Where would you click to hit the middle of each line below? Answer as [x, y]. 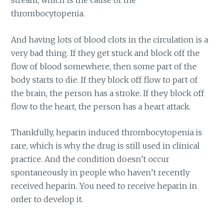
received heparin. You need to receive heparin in [104, 186]
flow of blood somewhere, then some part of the [104, 66]
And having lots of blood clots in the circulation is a [110, 39]
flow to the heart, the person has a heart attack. [101, 106]
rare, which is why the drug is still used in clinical [106, 146]
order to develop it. [47, 199]
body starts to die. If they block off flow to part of [105, 80]
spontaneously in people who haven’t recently [101, 173]
